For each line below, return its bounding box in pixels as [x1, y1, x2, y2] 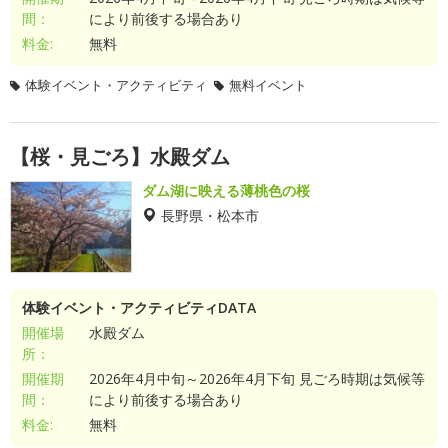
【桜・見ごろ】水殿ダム [10, 143, 230, 170]
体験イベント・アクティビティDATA [22, 298, 256, 317]
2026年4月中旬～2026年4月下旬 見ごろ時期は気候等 [88, 369, 425, 388]
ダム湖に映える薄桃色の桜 [142, 181, 310, 200]
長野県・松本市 [161, 208, 259, 222]
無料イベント [229, 76, 307, 94]
